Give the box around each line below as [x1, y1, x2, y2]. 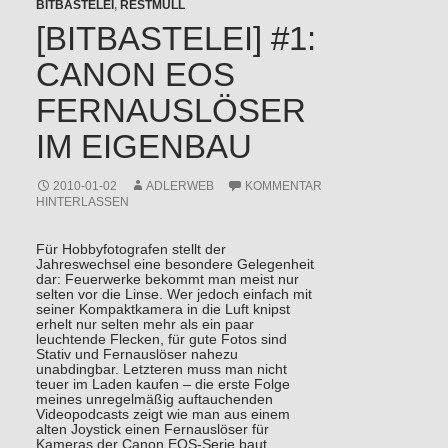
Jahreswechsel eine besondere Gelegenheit [35, 257, 314, 273]
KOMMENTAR [244, 179, 322, 194]
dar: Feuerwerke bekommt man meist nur [35, 272, 299, 288]
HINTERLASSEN [35, 195, 129, 210]
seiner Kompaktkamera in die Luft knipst [35, 302, 290, 318]
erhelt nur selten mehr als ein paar [35, 317, 254, 333]
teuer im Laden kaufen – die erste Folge [35, 377, 290, 393]
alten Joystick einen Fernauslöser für [35, 422, 269, 438]
